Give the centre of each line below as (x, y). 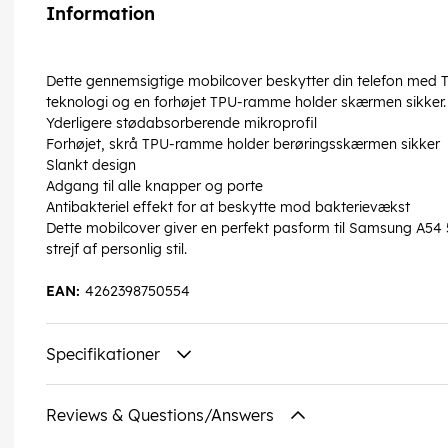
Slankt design (91, 165)
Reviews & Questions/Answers (162, 415)
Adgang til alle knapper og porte (154, 186)
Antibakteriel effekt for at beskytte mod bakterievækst (228, 207)
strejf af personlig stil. (116, 249)
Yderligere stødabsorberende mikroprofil (181, 123)
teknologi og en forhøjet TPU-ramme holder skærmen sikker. (246, 102)
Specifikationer (105, 354)
